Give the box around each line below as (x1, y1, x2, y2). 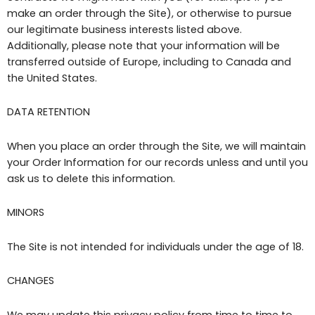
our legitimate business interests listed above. (7, 22, 245, 37)
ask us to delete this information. (7, 171, 175, 186)
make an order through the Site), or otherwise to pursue (7, 6, 292, 20)
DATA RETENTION (7, 105, 90, 120)
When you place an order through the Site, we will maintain (7, 139, 306, 153)
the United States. (7, 70, 97, 85)
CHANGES (7, 274, 54, 288)
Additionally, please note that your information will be (7, 38, 280, 53)
